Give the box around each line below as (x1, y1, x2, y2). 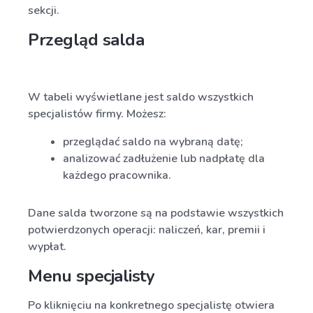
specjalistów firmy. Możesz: (28, 106, 166, 122)
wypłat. (28, 239, 66, 254)
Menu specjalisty (28, 265, 155, 287)
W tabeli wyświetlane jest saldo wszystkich (28, 89, 254, 105)
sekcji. (28, 3, 59, 18)
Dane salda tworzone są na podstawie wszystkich (28, 205, 284, 221)
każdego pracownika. (63, 168, 171, 183)
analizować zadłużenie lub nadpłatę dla (63, 151, 265, 166)
